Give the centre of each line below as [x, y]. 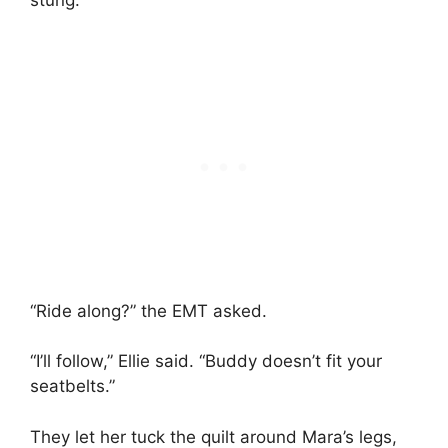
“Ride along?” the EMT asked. [148, 310]
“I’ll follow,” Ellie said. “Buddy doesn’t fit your [206, 361]
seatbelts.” [72, 386]
